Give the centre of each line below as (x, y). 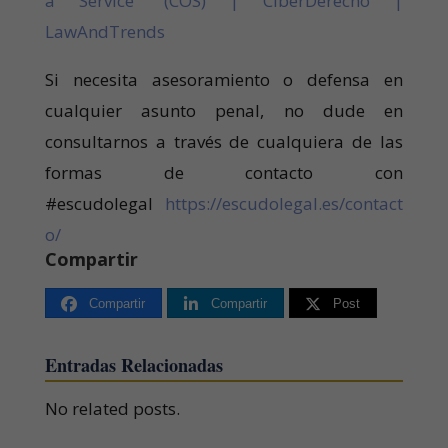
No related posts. (112, 408)
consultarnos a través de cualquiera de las (224, 141)
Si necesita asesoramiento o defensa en (224, 79)
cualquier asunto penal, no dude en (224, 110)
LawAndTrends (104, 31)
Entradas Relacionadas (133, 364)
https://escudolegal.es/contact (284, 203)
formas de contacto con (224, 172)
